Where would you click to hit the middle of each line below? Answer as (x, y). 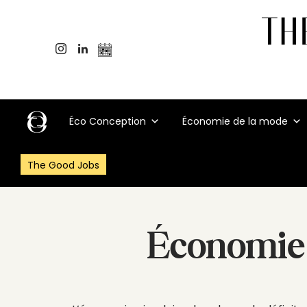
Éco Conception (107, 121)
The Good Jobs (63, 165)
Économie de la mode (235, 121)
